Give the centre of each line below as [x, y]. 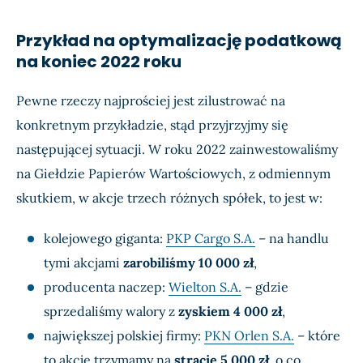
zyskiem [204, 312]
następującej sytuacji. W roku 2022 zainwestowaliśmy [177, 149]
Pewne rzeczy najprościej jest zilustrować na [151, 101]
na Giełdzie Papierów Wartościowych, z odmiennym [173, 174]
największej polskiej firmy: [124, 336]
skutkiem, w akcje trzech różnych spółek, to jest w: [169, 198]
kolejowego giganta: [105, 239]
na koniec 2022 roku [99, 62]
